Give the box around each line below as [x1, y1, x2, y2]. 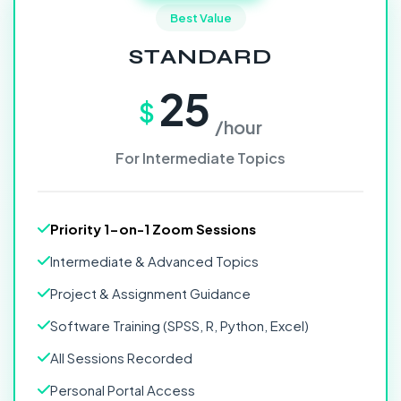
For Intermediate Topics [115, 149, 286, 167]
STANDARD [129, 44, 272, 70]
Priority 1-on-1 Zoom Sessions [50, 220, 256, 237]
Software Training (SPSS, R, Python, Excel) [50, 317, 309, 334]
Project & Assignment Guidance [50, 285, 251, 302]
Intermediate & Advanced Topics [50, 252, 259, 269]
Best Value [169, 11, 232, 25]
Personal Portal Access [50, 381, 195, 398]
